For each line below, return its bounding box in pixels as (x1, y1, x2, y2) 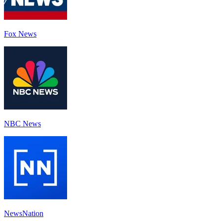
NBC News (4, 119, 41, 128)
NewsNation (4, 209, 43, 218)
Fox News (4, 29, 37, 38)
